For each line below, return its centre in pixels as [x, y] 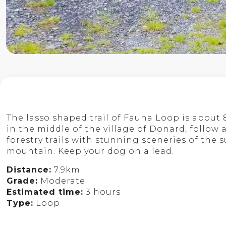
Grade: [22, 181]
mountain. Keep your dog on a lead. [91, 151]
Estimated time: [45, 192]
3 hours [102, 192]
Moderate [62, 181]
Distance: [29, 170]
